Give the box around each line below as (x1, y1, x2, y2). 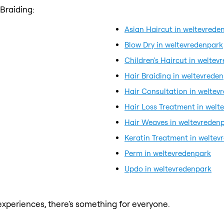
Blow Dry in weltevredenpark (124, 39, 223, 49)
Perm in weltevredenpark (124, 148, 211, 158)
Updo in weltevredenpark (124, 163, 211, 173)
